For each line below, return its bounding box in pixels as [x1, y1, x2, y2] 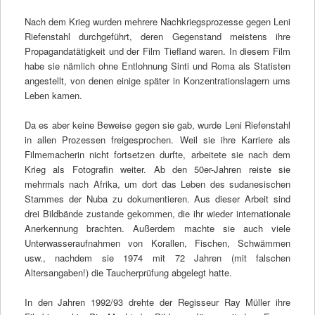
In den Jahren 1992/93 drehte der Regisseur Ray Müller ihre [24, 295, 291, 309]
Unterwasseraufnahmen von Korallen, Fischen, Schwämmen [24, 236, 291, 250]
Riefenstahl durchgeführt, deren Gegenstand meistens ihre [24, 29, 291, 43]
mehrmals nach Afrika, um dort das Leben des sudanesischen [24, 176, 291, 191]
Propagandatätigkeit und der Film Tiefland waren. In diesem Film [24, 44, 291, 58]
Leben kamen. [24, 88, 82, 102]
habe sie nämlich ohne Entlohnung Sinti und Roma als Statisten [24, 58, 291, 72]
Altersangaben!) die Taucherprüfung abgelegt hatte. [24, 265, 232, 279]
